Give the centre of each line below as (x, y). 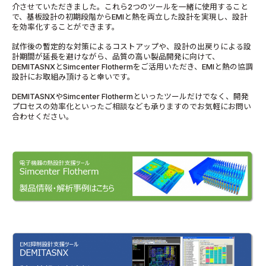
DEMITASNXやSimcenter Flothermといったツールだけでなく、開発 (130, 96)
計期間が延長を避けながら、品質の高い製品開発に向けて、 (116, 56)
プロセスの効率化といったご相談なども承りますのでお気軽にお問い (132, 106)
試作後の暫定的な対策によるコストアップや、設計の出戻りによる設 (132, 46)
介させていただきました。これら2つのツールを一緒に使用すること (130, 7)
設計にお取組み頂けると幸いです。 (73, 77)
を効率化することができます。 (66, 27)
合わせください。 (43, 116)
